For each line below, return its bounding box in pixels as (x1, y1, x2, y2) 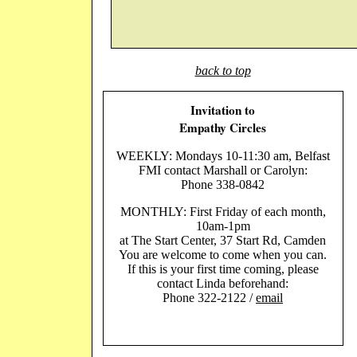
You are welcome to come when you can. (119, 248, 327, 262)
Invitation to (190, 101, 255, 120)
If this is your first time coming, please (127, 262, 319, 277)
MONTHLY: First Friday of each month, (120, 205, 326, 219)
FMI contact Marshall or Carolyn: (138, 163, 308, 178)
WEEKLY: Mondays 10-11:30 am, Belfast (116, 149, 330, 163)
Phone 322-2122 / (163, 291, 256, 305)
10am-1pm (195, 219, 250, 233)
